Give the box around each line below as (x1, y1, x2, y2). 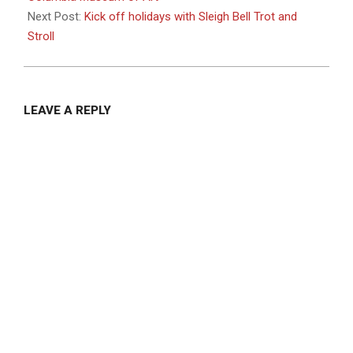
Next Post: (28, 9, 84, 24)
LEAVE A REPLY (24, 102, 111, 117)
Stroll (28, 28, 54, 43)
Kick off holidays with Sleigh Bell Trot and (84, 9, 297, 24)
